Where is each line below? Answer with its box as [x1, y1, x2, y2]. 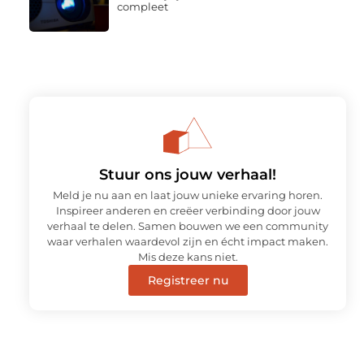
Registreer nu [147, 272, 228, 288]
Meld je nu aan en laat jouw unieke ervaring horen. [53, 188, 323, 201]
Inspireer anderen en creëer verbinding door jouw [55, 203, 320, 217]
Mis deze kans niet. [137, 249, 238, 263]
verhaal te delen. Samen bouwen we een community [47, 219, 328, 232]
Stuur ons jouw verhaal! [99, 165, 276, 184]
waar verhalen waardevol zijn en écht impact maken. [47, 234, 328, 248]
